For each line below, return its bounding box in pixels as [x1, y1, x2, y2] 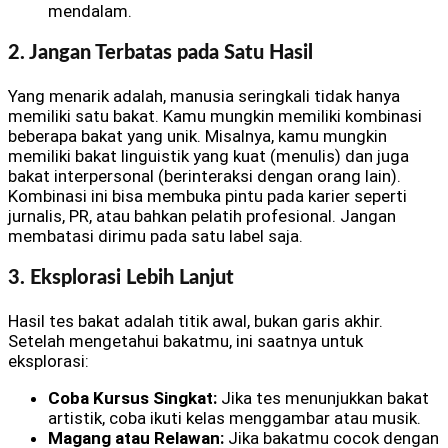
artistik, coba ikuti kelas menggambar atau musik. [48, 407, 421, 428]
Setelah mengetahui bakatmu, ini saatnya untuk [8, 330, 363, 351]
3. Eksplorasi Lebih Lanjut [8, 268, 234, 289]
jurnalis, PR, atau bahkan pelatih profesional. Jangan [8, 205, 396, 226]
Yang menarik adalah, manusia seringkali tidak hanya [8, 85, 400, 106]
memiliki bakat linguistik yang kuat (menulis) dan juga [8, 145, 409, 166]
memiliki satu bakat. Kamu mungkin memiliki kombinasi [8, 105, 422, 126]
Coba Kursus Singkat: [48, 387, 217, 408]
